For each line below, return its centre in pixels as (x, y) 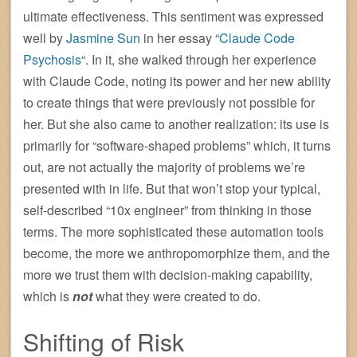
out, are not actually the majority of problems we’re (164, 167)
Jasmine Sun (103, 38)
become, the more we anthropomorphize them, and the (177, 253)
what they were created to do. (177, 296)
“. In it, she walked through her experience (199, 60)
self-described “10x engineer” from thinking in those (167, 210)
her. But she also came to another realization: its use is (176, 124)
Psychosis (52, 60)
